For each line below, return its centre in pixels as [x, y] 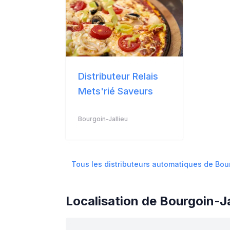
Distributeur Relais [118, 76]
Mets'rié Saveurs [116, 91]
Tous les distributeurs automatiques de [143, 164]
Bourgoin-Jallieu [103, 119]
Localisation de [113, 201]
